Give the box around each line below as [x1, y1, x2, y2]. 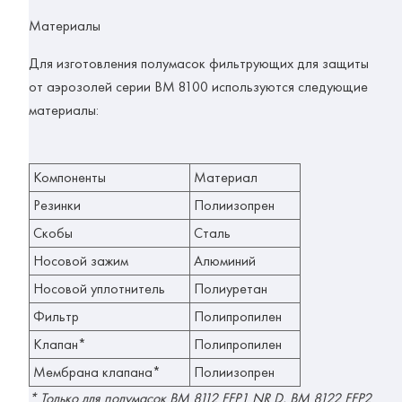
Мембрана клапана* [33, 363, 161, 382]
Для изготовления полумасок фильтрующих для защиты [29, 54, 369, 74]
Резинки [33, 196, 81, 215]
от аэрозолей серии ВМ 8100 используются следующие [29, 77, 368, 97]
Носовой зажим [33, 251, 128, 271]
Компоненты [33, 168, 106, 188]
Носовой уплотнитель [33, 279, 165, 299]
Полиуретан [194, 279, 267, 299]
